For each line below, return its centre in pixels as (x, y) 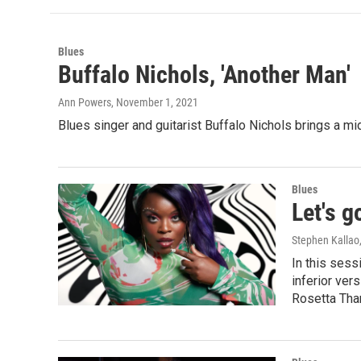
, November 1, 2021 (155, 103)
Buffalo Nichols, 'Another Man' (204, 75)
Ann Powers (85, 103)
